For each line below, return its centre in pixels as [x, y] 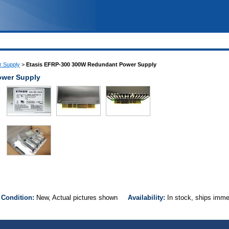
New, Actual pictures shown [82, 198]
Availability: [147, 198]
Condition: [19, 198]
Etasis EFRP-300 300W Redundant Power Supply [91, 64]
